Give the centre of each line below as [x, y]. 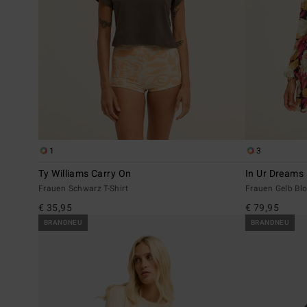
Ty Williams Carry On [85, 173]
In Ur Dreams [275, 173]
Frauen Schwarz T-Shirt [83, 188]
